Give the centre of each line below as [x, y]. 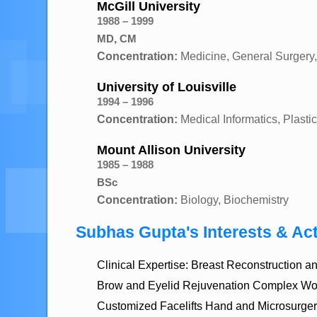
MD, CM [117, 39]
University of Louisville [167, 87]
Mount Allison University [171, 150]
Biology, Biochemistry [233, 200]
